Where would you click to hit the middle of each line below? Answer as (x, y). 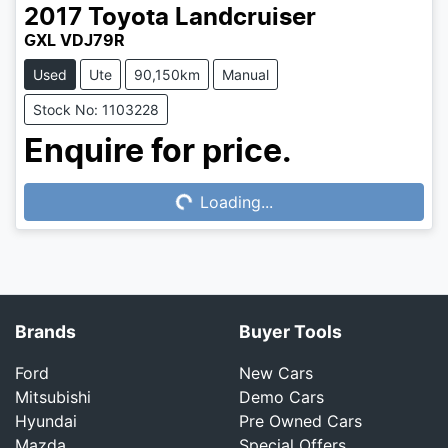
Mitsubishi (53, 396)
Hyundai (46, 420)
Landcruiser (245, 17)
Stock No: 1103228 (96, 109)
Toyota (128, 17)
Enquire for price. (158, 151)
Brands (45, 331)
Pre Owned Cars (300, 420)
